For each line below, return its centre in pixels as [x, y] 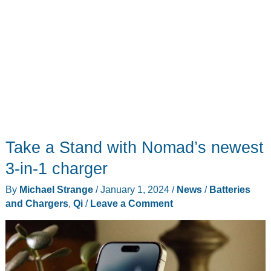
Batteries [230, 189]
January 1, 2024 [136, 189]
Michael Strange [57, 189]
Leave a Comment [131, 203]
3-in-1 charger [56, 169]
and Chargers [37, 203]
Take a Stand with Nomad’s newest [134, 148]
